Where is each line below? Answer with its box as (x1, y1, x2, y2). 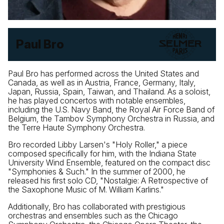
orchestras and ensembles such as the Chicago (8, 210, 178, 220)
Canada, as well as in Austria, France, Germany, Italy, (8, 77, 195, 87)
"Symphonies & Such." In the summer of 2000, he (8, 166, 185, 176)
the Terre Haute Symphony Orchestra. (8, 122, 145, 132)
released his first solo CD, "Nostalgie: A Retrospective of (8, 175, 208, 185)
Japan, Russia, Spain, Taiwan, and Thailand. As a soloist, (8, 86, 210, 96)
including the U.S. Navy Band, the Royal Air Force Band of (8, 104, 214, 114)
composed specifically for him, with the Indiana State (8, 148, 196, 158)
